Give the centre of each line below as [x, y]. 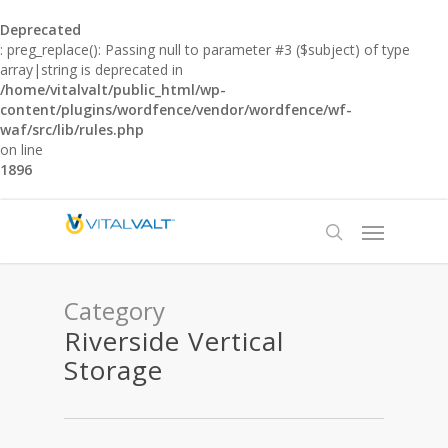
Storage [113, 370]
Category [114, 310]
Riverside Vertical [174, 341]
